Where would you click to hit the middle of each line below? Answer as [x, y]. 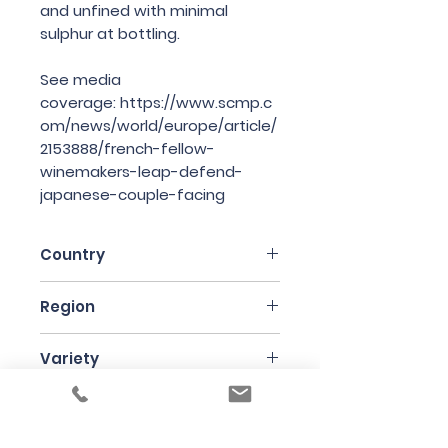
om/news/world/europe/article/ [158, 125]
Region [67, 306]
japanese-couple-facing [132, 194]
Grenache [76, 395]
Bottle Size [81, 410]
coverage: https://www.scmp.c [156, 102]
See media [80, 79]
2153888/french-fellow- [127, 148]
